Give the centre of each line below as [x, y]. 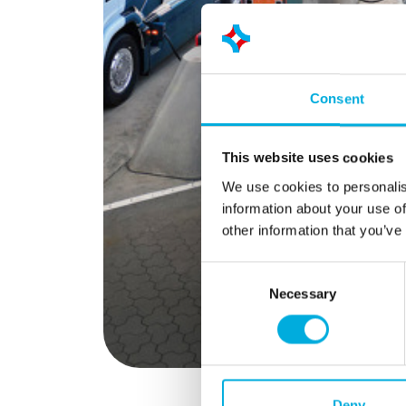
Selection [228, 294]
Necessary [303, 294]
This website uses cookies [307, 158]
